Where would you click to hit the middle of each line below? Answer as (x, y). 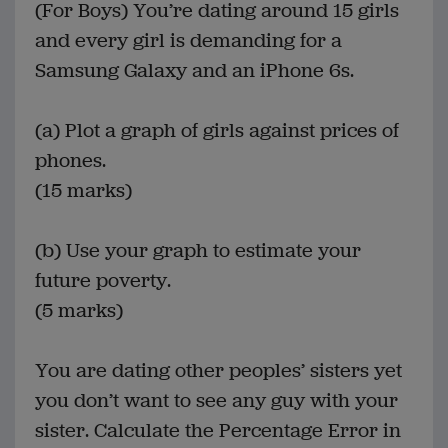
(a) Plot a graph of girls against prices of (217, 131)
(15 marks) (83, 191)
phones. (70, 161)
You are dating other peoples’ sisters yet (218, 371)
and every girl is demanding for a (188, 41)
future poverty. (103, 281)
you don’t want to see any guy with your (216, 401)
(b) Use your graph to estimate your (198, 251)
